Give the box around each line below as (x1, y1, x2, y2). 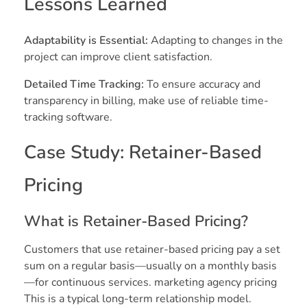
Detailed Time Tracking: (24, 77, 147, 93)
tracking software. (24, 110, 112, 125)
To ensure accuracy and (147, 77, 260, 93)
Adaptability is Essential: (24, 33, 151, 49)
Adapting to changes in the (151, 33, 283, 49)
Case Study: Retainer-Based (24, 140, 262, 166)
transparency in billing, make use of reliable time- (24, 93, 269, 109)
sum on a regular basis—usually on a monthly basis (24, 258, 277, 274)
